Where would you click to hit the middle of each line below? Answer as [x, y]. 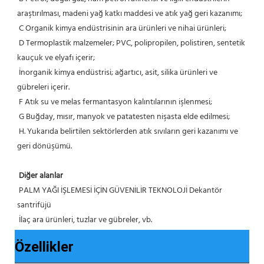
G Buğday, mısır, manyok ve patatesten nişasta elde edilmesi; [124, 117]
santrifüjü [34, 205]
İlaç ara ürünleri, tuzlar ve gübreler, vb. [85, 220]
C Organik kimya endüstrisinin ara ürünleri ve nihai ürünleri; [123, 28]
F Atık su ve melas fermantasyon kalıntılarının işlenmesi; [115, 102]
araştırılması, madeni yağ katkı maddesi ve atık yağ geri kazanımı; [130, 14]
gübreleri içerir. [43, 87]
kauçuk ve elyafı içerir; [56, 58]
